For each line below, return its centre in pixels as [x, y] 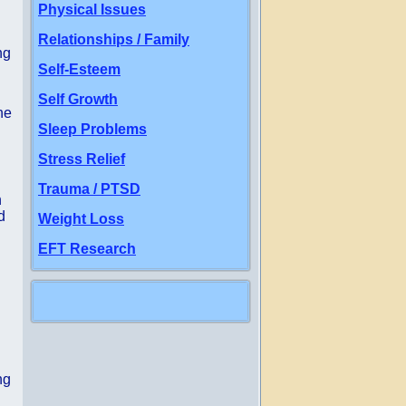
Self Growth [78, 99]
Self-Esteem [79, 69]
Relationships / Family [114, 39]
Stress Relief [82, 159]
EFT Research [87, 249]
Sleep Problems [92, 129]
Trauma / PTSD [89, 189]
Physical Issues [92, 10]
